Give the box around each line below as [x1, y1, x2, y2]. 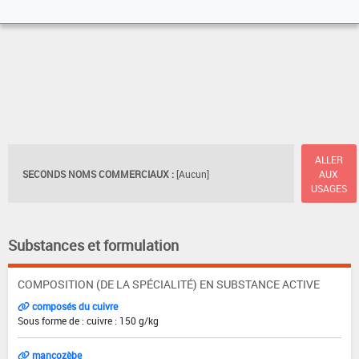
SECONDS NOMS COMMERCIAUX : [22, 167, 174, 180]
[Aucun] [176, 167, 209, 180]
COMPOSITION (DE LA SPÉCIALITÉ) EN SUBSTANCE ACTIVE [18, 276, 320, 292]
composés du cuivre [30, 300, 118, 313]
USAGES [310, 181, 347, 195]
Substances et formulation [8, 236, 179, 256]
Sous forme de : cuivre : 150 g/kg [18, 314, 159, 328]
